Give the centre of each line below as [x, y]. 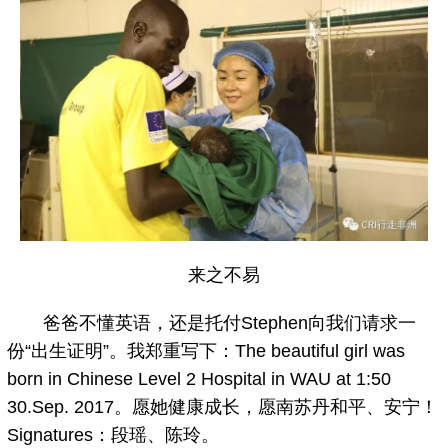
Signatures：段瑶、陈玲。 [113, 434]
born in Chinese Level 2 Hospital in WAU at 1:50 [199, 378]
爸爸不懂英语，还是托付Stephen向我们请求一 [212, 322]
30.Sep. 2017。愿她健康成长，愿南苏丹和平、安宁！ [223, 406]
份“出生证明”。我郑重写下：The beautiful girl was [206, 350]
